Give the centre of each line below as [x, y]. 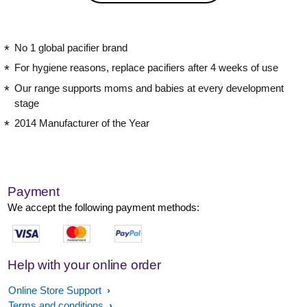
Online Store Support [56, 290]
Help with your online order [84, 265]
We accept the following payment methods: [104, 207]
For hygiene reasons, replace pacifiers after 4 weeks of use [146, 68]
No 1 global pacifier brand [71, 47]
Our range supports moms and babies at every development [149, 88]
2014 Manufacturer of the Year [82, 123]
